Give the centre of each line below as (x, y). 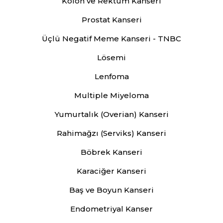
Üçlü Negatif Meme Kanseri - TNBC (111, 38)
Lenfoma (111, 76)
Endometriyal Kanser (111, 209)
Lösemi (111, 57)
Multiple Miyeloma (111, 95)
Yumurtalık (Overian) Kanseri (111, 114)
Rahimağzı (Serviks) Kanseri (111, 133)
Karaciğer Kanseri (111, 171)
